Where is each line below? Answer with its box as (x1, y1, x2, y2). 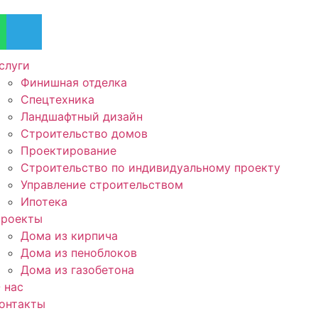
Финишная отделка (21, 75, 127, 89)
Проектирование (21, 143, 116, 158)
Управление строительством (21, 177, 183, 192)
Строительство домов (21, 126, 148, 141)
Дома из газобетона (21, 263, 134, 277)
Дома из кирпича (21, 229, 118, 243)
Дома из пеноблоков (21, 246, 137, 260)
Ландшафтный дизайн (21, 109, 143, 124)
